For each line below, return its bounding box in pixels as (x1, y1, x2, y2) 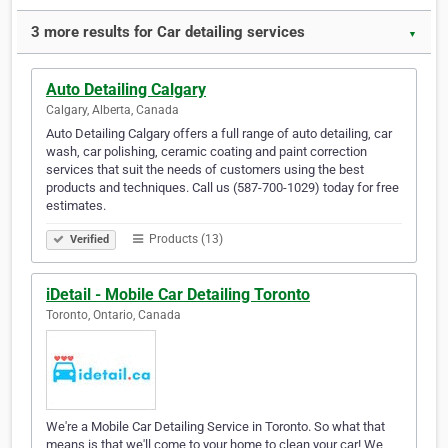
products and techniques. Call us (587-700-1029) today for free (46, 180, 399, 196)
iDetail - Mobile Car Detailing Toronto (46, 285, 310, 305)
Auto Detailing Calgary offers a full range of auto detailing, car (46, 126, 392, 142)
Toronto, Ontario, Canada (46, 308, 181, 323)
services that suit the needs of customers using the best (46, 162, 364, 178)
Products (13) (146, 232, 223, 247)
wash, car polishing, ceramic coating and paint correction (46, 144, 367, 160)
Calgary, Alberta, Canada (46, 103, 179, 118)
